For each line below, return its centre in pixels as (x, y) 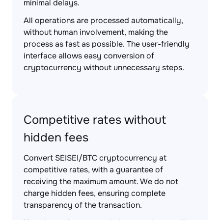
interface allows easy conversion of (89, 56)
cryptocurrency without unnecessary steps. (104, 68)
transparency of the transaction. (83, 205)
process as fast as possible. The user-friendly (107, 44)
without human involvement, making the (96, 32)
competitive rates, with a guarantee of (93, 170)
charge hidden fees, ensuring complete (95, 193)
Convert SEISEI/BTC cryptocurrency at (95, 158)
